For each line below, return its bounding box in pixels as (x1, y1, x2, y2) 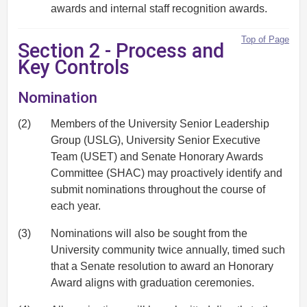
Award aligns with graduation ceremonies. (51, 277, 254, 289)
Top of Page (241, 34, 289, 45)
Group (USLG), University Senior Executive (51, 134, 260, 147)
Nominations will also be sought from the (51, 228, 247, 240)
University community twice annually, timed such (51, 244, 285, 256)
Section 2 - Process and (18, 38, 224, 62)
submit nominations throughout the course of (51, 184, 265, 196)
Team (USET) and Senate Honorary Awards (51, 151, 263, 163)
